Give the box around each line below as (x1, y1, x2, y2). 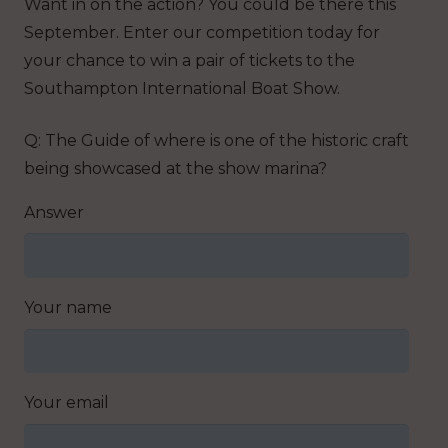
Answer (24, 202, 84, 222)
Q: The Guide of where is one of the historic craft (24, 130, 409, 150)
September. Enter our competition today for (24, 22, 380, 42)
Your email (24, 393, 109, 413)
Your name (24, 298, 112, 318)
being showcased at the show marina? (24, 158, 327, 178)
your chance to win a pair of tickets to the (24, 50, 355, 70)
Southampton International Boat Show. (24, 78, 340, 98)
